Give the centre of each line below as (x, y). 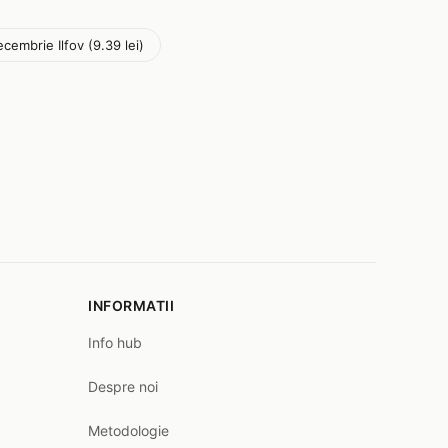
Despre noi (123, 386)
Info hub (115, 342)
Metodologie (128, 430)
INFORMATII (131, 305)
